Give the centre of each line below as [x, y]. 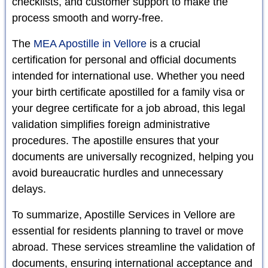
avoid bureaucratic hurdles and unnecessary [118, 173]
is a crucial [173, 43]
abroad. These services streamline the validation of [133, 247]
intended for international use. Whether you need [128, 76]
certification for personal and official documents [124, 60]
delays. [29, 189]
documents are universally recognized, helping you [133, 156]
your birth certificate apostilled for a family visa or [128, 92]
